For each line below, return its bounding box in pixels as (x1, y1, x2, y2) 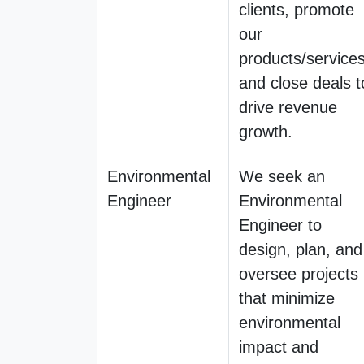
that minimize (239, 288, 335, 307)
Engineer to (239, 215, 322, 234)
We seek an (239, 167, 325, 185)
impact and (239, 337, 318, 356)
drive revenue (239, 97, 337, 116)
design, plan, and (239, 240, 362, 258)
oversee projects (239, 264, 358, 283)
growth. (239, 122, 292, 141)
